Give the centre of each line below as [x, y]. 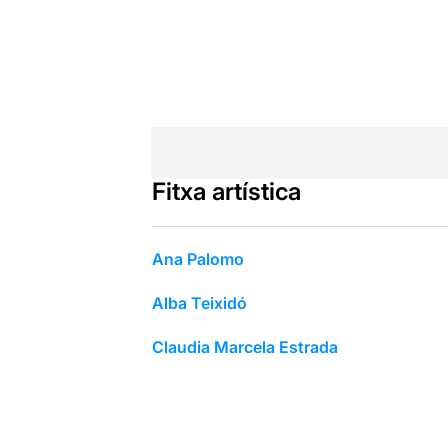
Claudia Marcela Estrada [244, 346]
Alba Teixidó [199, 302]
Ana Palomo [197, 258]
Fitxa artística [226, 191]
